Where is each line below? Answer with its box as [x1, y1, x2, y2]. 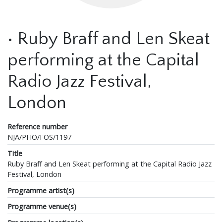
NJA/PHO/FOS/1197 [7, 132, 71, 142]
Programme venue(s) [7, 202, 76, 212]
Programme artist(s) [7, 185, 74, 195]
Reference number [7, 122, 67, 131]
